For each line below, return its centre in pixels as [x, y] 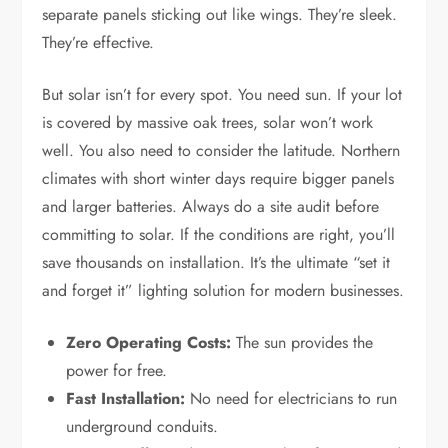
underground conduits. [142, 427]
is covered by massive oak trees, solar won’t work [208, 123]
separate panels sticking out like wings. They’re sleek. [220, 15]
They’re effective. [98, 43]
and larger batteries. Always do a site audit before [211, 207]
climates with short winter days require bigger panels [218, 179]
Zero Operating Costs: [149, 343]
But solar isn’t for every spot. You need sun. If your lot [222, 95]
